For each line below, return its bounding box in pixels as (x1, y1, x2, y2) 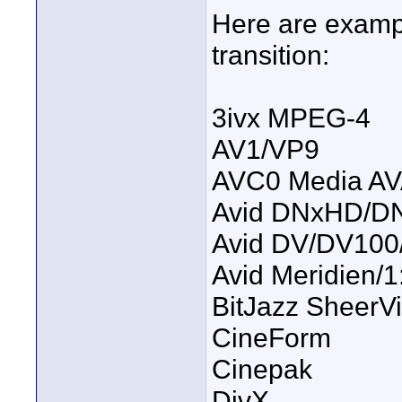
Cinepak (212, 354, 312, 385)
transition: (212, 39, 329, 71)
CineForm (212, 322, 331, 354)
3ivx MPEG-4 (212, 102, 371, 134)
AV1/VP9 (212, 134, 319, 165)
